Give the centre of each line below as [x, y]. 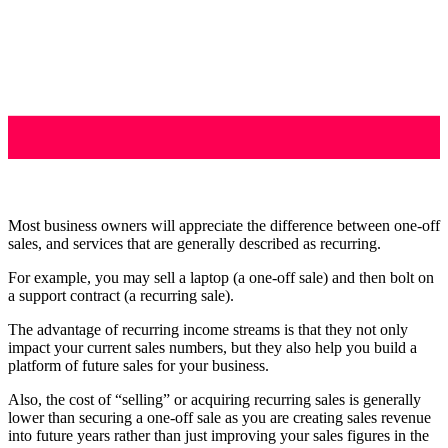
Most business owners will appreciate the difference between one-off [224, 225]
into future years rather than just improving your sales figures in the [218, 435]
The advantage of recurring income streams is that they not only [208, 329]
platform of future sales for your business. [138, 365]
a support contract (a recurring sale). [121, 295]
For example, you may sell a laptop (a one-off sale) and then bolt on [221, 277]
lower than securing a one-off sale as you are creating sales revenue [219, 417]
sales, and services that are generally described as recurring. [194, 243]
